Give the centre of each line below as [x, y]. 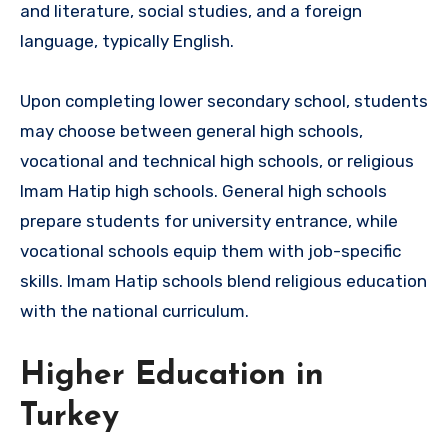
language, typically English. [127, 40]
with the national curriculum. [134, 310]
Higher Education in [172, 375]
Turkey [69, 416]
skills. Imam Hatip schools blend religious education [223, 280]
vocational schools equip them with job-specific [210, 250]
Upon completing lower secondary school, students [224, 100]
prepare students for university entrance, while [209, 220]
